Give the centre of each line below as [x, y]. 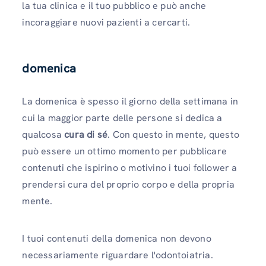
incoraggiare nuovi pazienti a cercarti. [107, 23]
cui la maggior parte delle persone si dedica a [122, 118]
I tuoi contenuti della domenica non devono [117, 238]
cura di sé [86, 134]
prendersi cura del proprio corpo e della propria [128, 184]
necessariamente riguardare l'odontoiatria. [118, 255]
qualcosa [43, 134]
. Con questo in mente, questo [174, 134]
